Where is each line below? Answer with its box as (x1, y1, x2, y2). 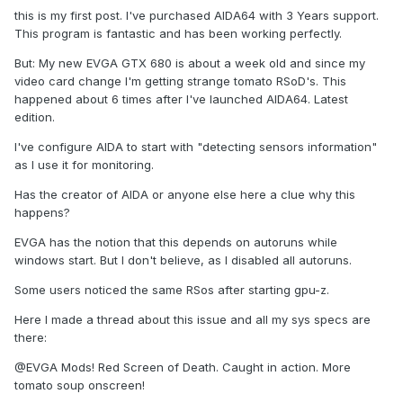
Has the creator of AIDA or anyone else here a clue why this (14, 187, 355, 202)
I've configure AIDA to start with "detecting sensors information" (14, 139, 377, 155)
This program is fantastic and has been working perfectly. (14, 26, 342, 41)
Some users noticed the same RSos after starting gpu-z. (14, 282, 329, 298)
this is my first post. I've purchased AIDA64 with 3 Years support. (14, 8, 379, 23)
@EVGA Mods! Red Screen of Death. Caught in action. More (14, 360, 351, 375)
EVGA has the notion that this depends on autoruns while (14, 235, 337, 250)
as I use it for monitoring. (14, 157, 154, 173)
